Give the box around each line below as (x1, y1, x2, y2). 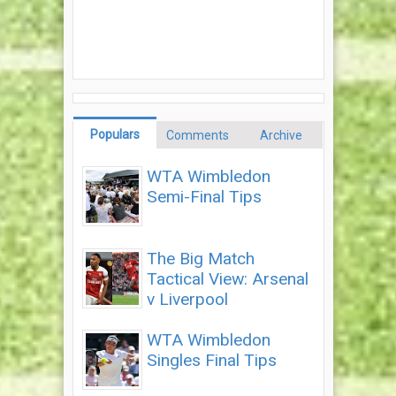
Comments (166, 128, 230, 143)
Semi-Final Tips (146, 187, 262, 208)
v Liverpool (146, 288, 228, 309)
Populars (89, 127, 140, 142)
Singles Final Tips (146, 350, 277, 371)
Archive (260, 128, 303, 143)
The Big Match (146, 247, 255, 269)
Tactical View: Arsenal (146, 268, 308, 289)
